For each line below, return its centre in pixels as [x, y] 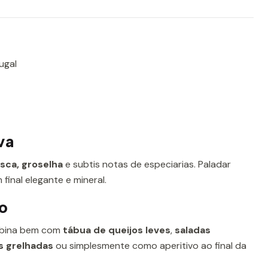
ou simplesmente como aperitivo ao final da [150, 246]
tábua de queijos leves [117, 230]
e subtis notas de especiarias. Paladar [147, 164]
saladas [193, 230]
